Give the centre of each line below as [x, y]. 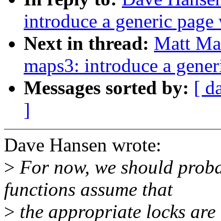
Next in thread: [89, 43]
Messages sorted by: [109, 88]
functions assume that [88, 189]
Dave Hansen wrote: [83, 145]
